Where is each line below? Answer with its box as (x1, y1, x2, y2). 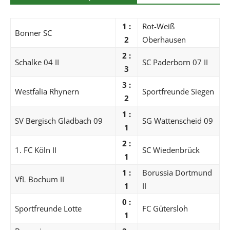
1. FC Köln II (15, 144, 56, 155)
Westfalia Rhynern (15, 86, 79, 97)
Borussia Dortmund (142, 167, 212, 178)
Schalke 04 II (15, 56, 59, 67)
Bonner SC (15, 27, 52, 38)
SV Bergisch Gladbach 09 (15, 115, 103, 126)
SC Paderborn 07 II (142, 56, 208, 67)
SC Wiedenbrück (142, 144, 200, 155)
